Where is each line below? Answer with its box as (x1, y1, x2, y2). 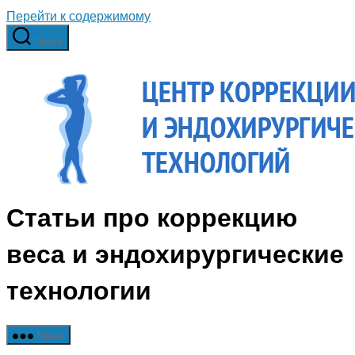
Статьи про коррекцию (6, 198, 297, 235)
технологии (6, 271, 151, 308)
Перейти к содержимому (6, 6, 151, 25)
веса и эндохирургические (6, 235, 344, 272)
